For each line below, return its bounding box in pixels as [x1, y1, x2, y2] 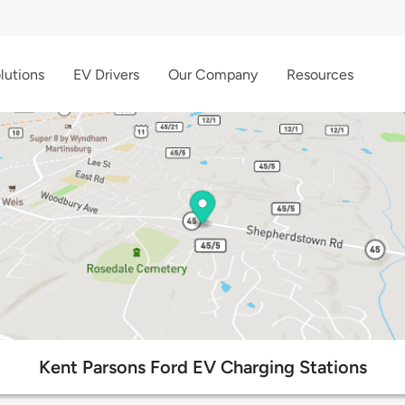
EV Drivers [73, 65, 139, 83]
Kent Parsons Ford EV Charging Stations [38, 356, 367, 379]
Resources [287, 65, 353, 83]
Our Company [168, 65, 258, 83]
